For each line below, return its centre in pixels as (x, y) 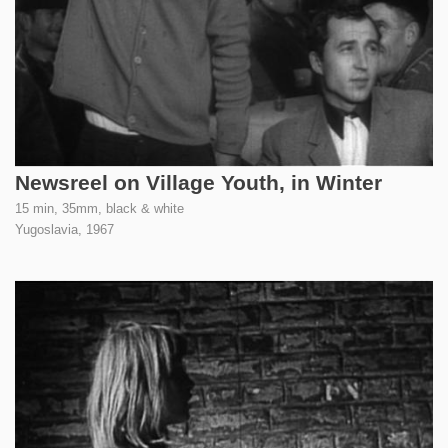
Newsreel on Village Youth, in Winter (198, 183)
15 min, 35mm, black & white (99, 209)
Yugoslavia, (50, 230)
